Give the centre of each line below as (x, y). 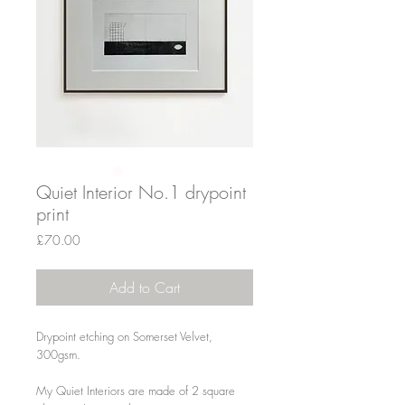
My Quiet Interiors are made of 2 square (136, 390)
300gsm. (58, 354)
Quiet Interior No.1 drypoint (141, 192)
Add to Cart (145, 287)
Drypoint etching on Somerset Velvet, (124, 336)
